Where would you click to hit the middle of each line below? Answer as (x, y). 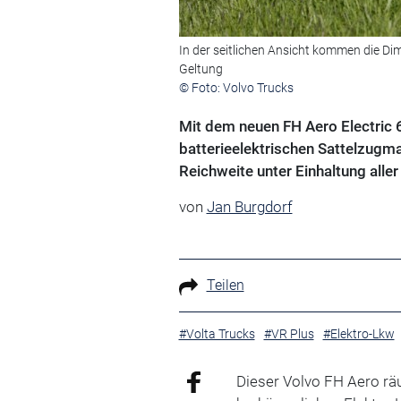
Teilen (225, 286)
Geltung (200, 69)
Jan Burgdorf (249, 207)
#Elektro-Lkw (358, 334)
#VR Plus (289, 334)
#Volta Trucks (217, 334)
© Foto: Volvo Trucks (236, 88)
